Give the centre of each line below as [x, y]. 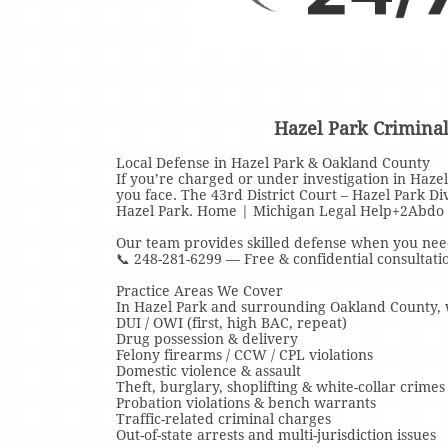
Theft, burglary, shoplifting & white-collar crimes [280, 387]
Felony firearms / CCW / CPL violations [244, 355]
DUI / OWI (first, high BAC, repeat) [231, 323]
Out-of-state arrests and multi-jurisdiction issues [276, 435]
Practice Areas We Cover [199, 291]
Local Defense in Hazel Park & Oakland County [273, 163]
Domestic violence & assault [208, 371]
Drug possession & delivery [207, 339]
